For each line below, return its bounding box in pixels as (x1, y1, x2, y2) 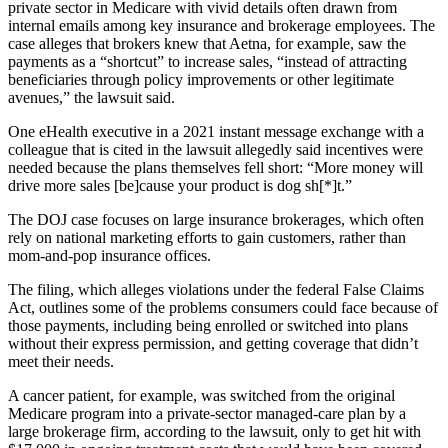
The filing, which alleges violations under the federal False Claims (8, 280, 424, 298)
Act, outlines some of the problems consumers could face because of (8, 298, 438, 316)
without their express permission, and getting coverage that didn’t (8, 334, 418, 352)
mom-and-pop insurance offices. (8, 246, 211, 264)
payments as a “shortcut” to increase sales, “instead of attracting (8, 52, 407, 70)
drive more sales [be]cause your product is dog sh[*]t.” (8, 176, 352, 194)
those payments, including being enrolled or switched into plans (8, 316, 408, 334)
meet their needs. (8, 352, 114, 370)
